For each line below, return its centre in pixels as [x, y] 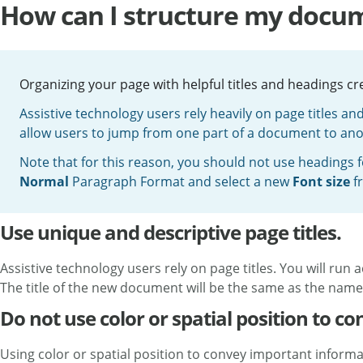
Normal [44, 181]
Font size [321, 181]
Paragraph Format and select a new [181, 181]
